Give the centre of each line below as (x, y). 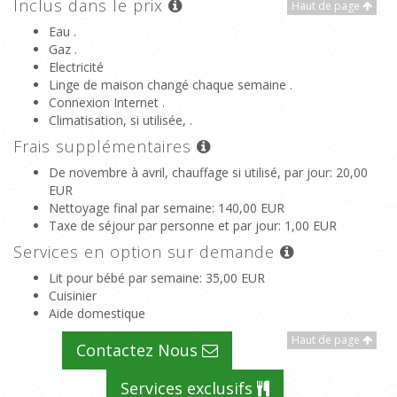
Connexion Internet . (107, 102)
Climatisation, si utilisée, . (121, 120)
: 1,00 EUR (307, 226)
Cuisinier (73, 296)
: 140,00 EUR (248, 208)
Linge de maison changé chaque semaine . (171, 85)
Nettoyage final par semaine (130, 208)
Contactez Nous (139, 350)
